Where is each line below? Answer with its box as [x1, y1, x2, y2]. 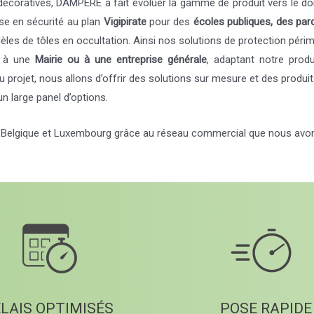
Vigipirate [103, 15, 146, 28]
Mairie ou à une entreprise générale [34, 53, 207, 66]
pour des [146, 15, 193, 28]
